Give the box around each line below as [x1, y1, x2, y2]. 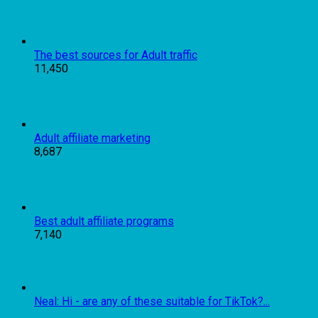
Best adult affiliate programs [34, 214, 174, 228]
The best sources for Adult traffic [34, 48, 197, 62]
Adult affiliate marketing [34, 131, 150, 145]
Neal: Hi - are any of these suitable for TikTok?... [34, 294, 270, 308]
